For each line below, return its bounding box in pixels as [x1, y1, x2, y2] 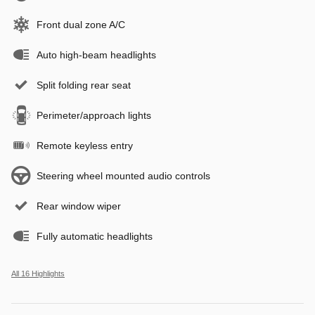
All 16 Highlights [11, 269, 65, 278]
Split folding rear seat [37, 79, 131, 91]
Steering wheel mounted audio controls [37, 169, 210, 181]
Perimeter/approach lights [37, 109, 151, 121]
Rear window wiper [37, 200, 121, 212]
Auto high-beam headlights [37, 49, 156, 60]
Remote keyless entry [37, 139, 133, 151]
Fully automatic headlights [37, 230, 153, 242]
